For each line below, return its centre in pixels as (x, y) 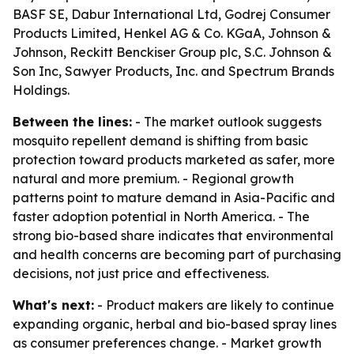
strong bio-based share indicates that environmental (173, 235)
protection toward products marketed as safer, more (174, 160)
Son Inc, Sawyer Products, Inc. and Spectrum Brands (173, 71)
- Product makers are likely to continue (214, 305)
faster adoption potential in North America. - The (161, 217)
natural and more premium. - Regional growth (153, 179)
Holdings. (41, 90)
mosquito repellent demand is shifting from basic (160, 141)
